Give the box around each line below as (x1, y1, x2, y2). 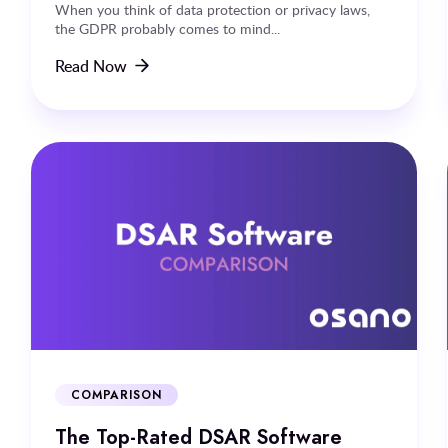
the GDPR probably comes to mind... (54, 18, 280, 38)
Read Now (54, 54, 127, 77)
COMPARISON (70, 386, 163, 403)
